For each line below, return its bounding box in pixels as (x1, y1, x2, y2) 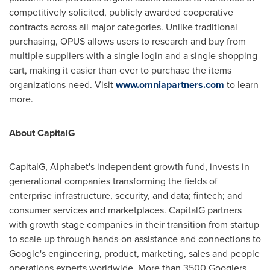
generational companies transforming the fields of (9, 174, 218, 188)
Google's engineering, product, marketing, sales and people (9, 246, 260, 260)
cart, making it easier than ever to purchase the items (9, 63, 231, 77)
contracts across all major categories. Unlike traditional (9, 20, 237, 34)
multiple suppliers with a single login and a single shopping (9, 49, 257, 63)
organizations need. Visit (9, 78, 116, 92)
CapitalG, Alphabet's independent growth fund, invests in (9, 160, 250, 174)
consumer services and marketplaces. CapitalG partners (9, 203, 242, 217)
